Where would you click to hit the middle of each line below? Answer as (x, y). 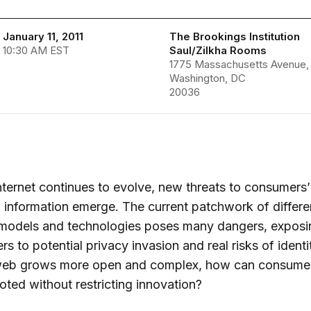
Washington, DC (207, 78)
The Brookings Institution (234, 36)
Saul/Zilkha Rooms (218, 50)
